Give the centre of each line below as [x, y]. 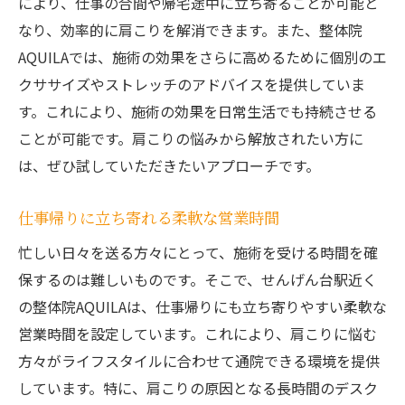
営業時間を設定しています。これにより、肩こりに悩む [198, 334]
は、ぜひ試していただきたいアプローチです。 [169, 166]
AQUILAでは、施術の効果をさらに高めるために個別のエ [202, 57]
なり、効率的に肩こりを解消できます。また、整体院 [190, 30]
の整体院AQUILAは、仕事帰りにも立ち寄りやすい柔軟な [202, 307]
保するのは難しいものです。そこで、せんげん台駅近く [198, 280]
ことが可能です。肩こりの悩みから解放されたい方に [191, 139]
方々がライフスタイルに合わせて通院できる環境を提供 [199, 361]
